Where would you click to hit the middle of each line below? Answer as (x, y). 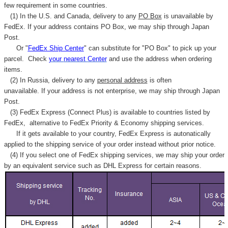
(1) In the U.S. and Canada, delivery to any (71, 16)
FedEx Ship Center (56, 48)
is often (159, 80)
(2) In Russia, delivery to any (50, 80)
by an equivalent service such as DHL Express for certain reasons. (103, 166)
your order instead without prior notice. (159, 145)
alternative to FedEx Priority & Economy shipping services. (116, 123)
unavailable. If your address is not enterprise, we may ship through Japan (112, 91)
